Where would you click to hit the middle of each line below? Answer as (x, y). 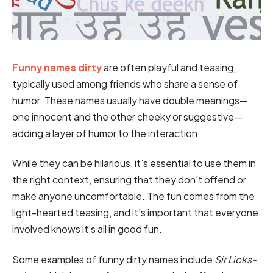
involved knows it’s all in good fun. (88, 229)
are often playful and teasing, (169, 68)
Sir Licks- (236, 259)
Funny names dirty (57, 68)
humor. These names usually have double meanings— (130, 101)
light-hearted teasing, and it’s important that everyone (135, 213)
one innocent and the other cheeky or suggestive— (127, 117)
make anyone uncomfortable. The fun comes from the (133, 196)
